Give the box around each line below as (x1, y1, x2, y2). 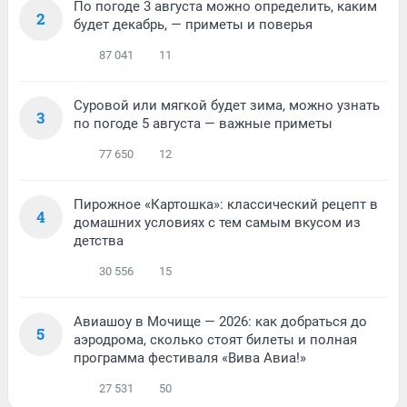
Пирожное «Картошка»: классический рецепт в (74, 196, 378, 213)
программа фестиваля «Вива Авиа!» (74, 350, 306, 367)
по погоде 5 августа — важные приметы (74, 115, 333, 133)
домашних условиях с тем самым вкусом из (74, 214, 361, 232)
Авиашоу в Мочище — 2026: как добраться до (74, 313, 367, 331)
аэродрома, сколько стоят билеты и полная (74, 332, 357, 349)
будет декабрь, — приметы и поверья (74, 16, 313, 34)
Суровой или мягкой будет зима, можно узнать (74, 97, 380, 114)
